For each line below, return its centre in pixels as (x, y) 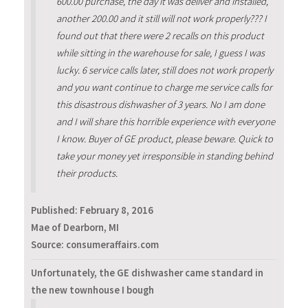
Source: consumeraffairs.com (95, 245)
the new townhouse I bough (92, 290)
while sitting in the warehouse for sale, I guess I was (160, 53)
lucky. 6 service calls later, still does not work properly (164, 70)
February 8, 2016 (117, 211)
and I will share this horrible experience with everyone (165, 121)
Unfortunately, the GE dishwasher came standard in (147, 273)
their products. (87, 173)
